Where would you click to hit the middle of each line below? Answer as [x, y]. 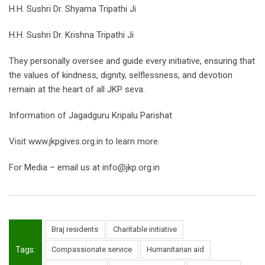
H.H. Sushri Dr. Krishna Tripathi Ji [71, 35]
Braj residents [75, 230]
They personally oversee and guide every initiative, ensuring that [132, 61]
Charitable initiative [145, 230]
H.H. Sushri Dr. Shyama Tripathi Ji [72, 9]
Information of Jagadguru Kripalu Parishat [91, 116]
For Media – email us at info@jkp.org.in [84, 168]
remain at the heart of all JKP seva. [77, 90]
